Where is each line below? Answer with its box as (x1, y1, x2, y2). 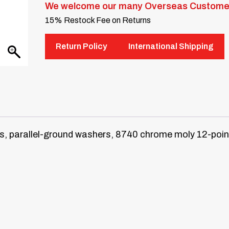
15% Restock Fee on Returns (45, 16, 151, 25)
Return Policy (56, 42, 107, 51)
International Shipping (128, 42, 214, 51)
